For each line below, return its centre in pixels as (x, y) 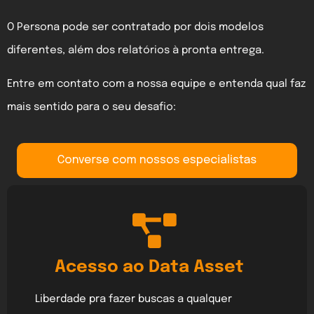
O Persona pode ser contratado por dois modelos (135, 28)
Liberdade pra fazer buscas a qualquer (134, 299)
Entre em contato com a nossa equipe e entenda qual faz (156, 84)
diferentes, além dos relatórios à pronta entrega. (136, 51)
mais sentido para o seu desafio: (91, 107)
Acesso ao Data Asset (149, 267)
